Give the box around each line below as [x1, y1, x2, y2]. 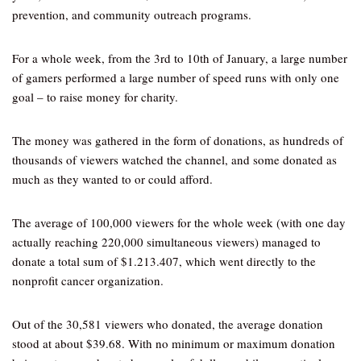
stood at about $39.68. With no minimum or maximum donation [12, 335, 335, 351]
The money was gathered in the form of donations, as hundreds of [12, 132, 343, 148]
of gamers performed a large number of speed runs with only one [12, 69, 339, 85]
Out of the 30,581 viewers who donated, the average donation [12, 316, 323, 332]
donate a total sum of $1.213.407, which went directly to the [12, 253, 316, 269]
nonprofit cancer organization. [12, 272, 164, 288]
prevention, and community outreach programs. [12, 6, 251, 23]
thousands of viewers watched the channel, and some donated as [12, 151, 337, 168]
